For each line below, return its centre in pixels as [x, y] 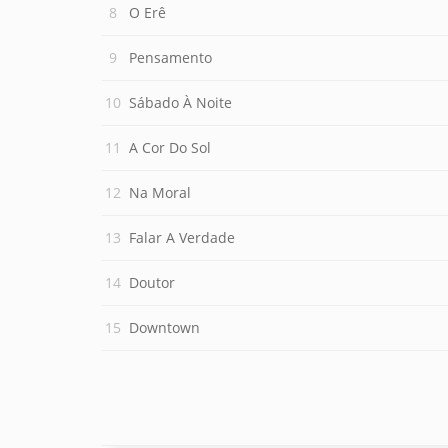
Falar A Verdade [182, 237]
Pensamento [170, 57]
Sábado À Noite [180, 102]
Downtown [164, 327]
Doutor [152, 282]
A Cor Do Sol [170, 147]
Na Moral [160, 192]
